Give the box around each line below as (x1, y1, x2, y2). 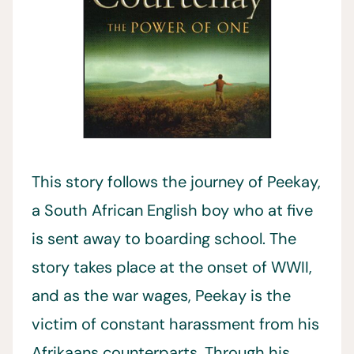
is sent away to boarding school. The (32, 228, 296, 249)
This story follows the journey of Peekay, (32, 171, 321, 192)
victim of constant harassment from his (32, 314, 319, 334)
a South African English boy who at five (32, 200, 313, 220)
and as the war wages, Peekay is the (32, 285, 291, 306)
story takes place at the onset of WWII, (32, 257, 312, 277)
